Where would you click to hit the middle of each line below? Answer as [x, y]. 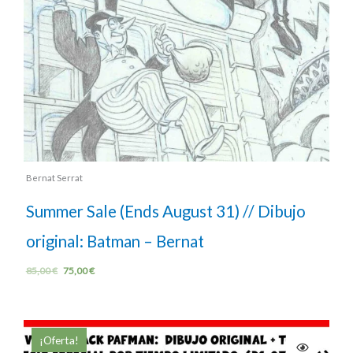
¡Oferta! [59, 340]
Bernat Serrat [54, 178]
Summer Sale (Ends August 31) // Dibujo [165, 212]
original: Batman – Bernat [115, 242]
